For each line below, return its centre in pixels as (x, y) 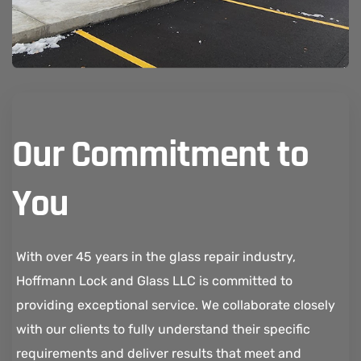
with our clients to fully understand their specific (163, 329)
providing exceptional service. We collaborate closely (176, 305)
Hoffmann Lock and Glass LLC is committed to (154, 280)
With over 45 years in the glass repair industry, (156, 256)
